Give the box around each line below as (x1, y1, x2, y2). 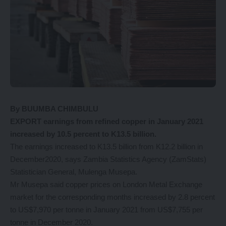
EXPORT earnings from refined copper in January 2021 (10, 117, 203, 126)
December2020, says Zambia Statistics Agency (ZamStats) (10, 155, 206, 164)
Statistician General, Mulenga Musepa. (10, 167, 137, 177)
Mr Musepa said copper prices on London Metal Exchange (10, 180, 202, 189)
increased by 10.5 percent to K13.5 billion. (10, 130, 156, 139)
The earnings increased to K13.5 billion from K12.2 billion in (10, 142, 203, 151)
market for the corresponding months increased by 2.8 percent (10, 193, 215, 202)
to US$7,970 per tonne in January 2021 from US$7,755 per (10, 205, 203, 214)
